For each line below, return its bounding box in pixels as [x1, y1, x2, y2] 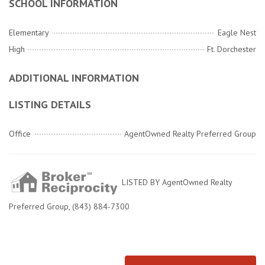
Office [9, 128, 31, 140]
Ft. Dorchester [207, 44, 256, 55]
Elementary [9, 27, 49, 38]
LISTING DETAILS [9, 98, 91, 112]
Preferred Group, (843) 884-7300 [9, 201, 130, 212]
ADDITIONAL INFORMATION [9, 71, 139, 85]
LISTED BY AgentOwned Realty [119, 177, 232, 188]
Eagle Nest [218, 27, 256, 38]
